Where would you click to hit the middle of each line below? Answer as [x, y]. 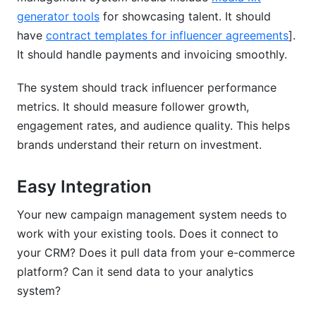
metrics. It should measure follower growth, [133, 107]
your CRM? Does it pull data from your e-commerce [156, 253]
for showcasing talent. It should [185, 16]
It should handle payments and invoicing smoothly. [152, 54]
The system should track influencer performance [147, 87]
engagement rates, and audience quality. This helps [153, 126]
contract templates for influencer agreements [167, 35]
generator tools [58, 16]
